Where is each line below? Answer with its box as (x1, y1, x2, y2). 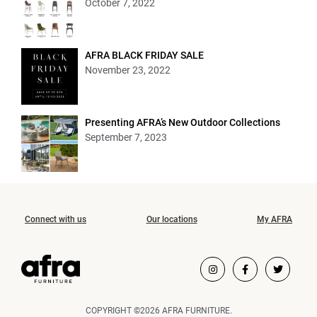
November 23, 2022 (85, 64, 171, 76)
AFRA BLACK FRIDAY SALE (85, 50, 204, 61)
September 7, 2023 (85, 132, 167, 143)
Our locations (146, 214, 197, 224)
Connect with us (25, 214, 86, 224)
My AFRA (257, 214, 292, 224)
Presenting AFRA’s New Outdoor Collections (85, 117, 280, 128)
